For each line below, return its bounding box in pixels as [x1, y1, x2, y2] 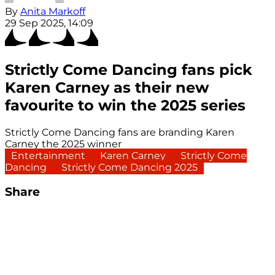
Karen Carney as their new [5, 79, 209, 97]
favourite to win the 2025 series [5, 96, 246, 115]
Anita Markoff [20, 6, 85, 18]
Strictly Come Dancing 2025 [61, 161, 198, 173]
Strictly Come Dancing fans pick [5, 61, 252, 79]
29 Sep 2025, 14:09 [5, 17, 93, 29]
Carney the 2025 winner [5, 137, 122, 150]
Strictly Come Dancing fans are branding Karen [5, 126, 234, 138]
